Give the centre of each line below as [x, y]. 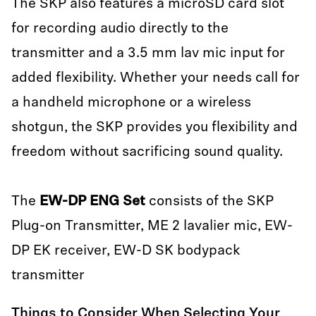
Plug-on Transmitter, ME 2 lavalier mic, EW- [152, 226]
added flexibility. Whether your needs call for [156, 78]
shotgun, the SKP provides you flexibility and [154, 128]
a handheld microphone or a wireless [131, 103]
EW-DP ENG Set [92, 202]
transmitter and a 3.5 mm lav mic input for [148, 54]
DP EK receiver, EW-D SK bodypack [126, 251]
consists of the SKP [209, 202]
